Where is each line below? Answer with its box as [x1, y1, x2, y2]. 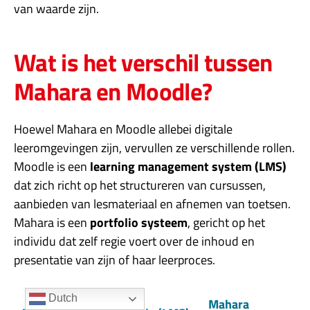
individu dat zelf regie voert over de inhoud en [14, 232, 255, 251]
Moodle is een [14, 157, 90, 176]
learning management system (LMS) [90, 157, 286, 176]
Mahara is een [14, 213, 90, 232]
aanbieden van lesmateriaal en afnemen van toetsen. [14, 194, 291, 214]
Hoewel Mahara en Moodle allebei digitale [14, 120, 232, 139]
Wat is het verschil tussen [14, 44, 273, 82]
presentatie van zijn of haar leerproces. [14, 250, 215, 270]
